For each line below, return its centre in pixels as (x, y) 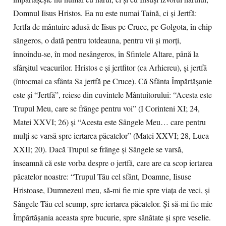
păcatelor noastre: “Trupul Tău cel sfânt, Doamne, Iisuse (102, 177)
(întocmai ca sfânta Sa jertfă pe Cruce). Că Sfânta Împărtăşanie (112, 81)
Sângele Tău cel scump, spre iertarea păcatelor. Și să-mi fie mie (113, 204)
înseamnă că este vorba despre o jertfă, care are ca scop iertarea (113, 163)
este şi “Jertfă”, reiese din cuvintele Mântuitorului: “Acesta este (112, 95)
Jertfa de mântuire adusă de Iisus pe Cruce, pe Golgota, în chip (112, 27)
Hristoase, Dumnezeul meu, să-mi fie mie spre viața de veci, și (111, 190)
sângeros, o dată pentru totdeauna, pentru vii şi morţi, (97, 40)
